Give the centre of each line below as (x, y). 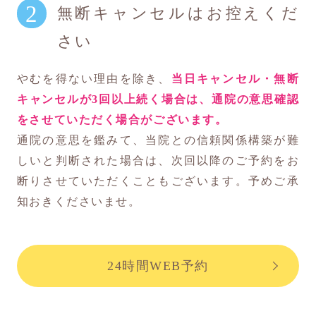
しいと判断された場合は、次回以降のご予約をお (158, 160)
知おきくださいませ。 (79, 201)
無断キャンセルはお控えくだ (178, 14)
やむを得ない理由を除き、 (94, 78)
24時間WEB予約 (158, 266)
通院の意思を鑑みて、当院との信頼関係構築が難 (158, 140)
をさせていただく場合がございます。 (122, 119)
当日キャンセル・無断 (235, 78)
